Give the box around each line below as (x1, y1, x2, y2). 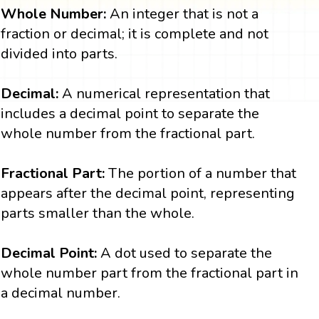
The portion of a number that (108, 164, 297, 184)
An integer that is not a (106, 4, 259, 24)
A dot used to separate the (97, 244, 273, 263)
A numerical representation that (62, 84, 271, 104)
